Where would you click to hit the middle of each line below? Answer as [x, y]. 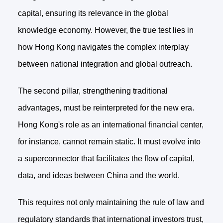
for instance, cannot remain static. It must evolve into [109, 142]
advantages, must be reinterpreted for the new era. [106, 108]
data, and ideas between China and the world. [99, 176]
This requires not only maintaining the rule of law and [111, 203]
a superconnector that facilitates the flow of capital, [106, 159]
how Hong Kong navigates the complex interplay [103, 47]
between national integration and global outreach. [105, 64]
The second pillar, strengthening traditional [93, 91]
